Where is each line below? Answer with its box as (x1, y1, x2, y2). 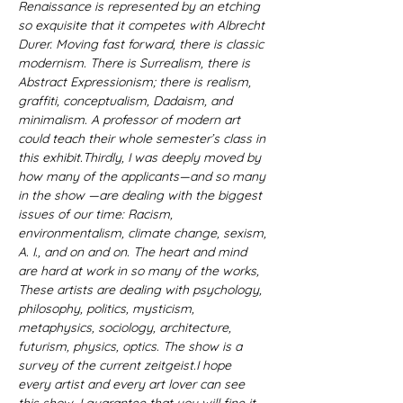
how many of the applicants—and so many (18, 168, 269, 184)
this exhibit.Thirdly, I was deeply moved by (18, 149, 264, 166)
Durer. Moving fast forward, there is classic (18, 36, 267, 52)
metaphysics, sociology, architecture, (18, 319, 235, 336)
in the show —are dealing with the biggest (18, 187, 265, 203)
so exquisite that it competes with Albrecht (18, 17, 268, 33)
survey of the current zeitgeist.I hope (18, 357, 235, 373)
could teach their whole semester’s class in (18, 130, 269, 147)
